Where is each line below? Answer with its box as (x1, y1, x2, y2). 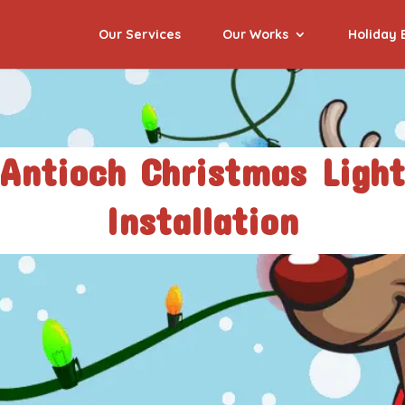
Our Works (222, 26, 288, 42)
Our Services (99, 26, 181, 42)
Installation (106, 198, 298, 242)
